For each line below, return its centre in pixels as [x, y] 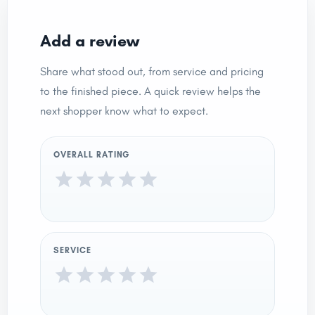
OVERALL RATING [92, 154]
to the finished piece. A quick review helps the [150, 91]
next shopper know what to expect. [124, 110]
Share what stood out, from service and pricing [152, 71]
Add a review [90, 40]
